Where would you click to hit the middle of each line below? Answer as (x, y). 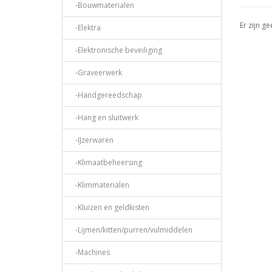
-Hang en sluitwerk (104, 118)
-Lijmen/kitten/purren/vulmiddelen (131, 230)
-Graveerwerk (96, 73)
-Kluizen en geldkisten (110, 208)
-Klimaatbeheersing (106, 163)
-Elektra (85, 28)
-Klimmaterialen (100, 185)
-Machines (90, 253)
